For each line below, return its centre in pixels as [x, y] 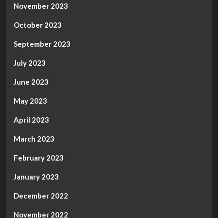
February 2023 [38, 158]
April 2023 [31, 120]
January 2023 [36, 177]
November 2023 [41, 6]
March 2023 [34, 139]
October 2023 [37, 25]
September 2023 [42, 44]
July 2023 [29, 63]
